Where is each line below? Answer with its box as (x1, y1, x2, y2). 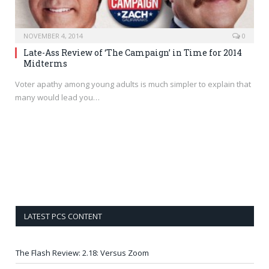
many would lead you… (15, 91, 100, 103)
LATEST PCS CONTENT (24, 210, 102, 222)
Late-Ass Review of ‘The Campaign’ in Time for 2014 (23, 46, 242, 58)
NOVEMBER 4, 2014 (23, 31, 83, 40)
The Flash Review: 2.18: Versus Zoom (16, 247, 149, 258)
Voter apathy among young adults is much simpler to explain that (15, 78, 251, 89)
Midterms (23, 57, 67, 69)
